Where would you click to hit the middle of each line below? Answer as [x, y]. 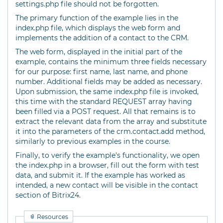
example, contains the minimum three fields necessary [111, 62]
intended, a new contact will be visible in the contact [107, 185]
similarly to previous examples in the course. [93, 141]
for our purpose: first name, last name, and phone [102, 72]
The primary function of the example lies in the [97, 18]
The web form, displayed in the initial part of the [99, 52]
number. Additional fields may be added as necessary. [109, 82]
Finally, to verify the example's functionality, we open [108, 155]
